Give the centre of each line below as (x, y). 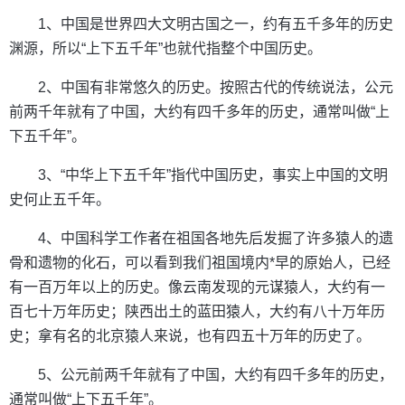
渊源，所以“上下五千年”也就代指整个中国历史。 (165, 49)
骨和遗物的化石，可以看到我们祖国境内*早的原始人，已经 (200, 263)
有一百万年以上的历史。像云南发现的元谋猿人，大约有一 (197, 287)
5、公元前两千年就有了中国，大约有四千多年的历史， (216, 375)
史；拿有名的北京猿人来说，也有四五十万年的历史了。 (190, 336)
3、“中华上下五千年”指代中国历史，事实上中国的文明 (213, 175)
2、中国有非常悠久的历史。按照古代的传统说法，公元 (216, 88)
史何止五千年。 (60, 200)
